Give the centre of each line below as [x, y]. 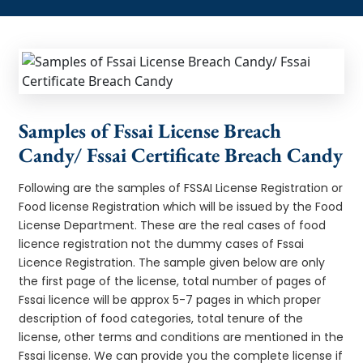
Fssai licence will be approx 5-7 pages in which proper [170, 299]
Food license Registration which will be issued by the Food [181, 206]
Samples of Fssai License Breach [150, 130]
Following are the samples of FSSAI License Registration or [181, 188]
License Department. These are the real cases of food [173, 225]
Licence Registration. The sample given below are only [172, 262]
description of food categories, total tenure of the [161, 318]
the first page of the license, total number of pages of [173, 281]
